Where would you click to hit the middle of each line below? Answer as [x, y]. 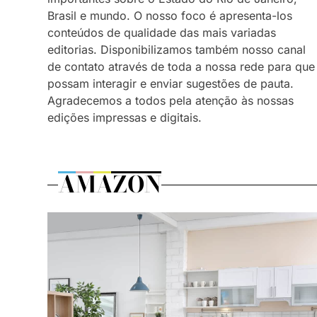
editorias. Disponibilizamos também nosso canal [177, 50]
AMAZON [110, 185]
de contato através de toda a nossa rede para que [181, 67]
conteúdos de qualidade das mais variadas [162, 33]
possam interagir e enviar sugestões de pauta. [171, 84]
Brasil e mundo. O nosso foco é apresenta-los [170, 16]
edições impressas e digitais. [125, 118]
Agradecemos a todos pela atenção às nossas [171, 101]
